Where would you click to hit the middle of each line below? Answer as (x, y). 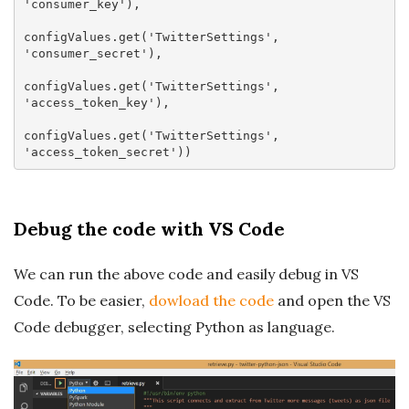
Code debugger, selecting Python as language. (174, 327)
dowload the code (211, 301)
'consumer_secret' (85, 53)
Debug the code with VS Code (149, 229)
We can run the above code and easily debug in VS (186, 274)
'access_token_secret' (100, 152)
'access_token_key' (89, 102)
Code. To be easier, (81, 301)
